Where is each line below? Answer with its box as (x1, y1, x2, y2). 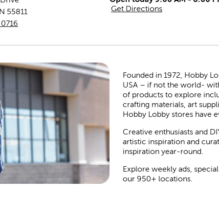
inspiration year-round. (122, 147, 203, 155)
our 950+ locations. (122, 175, 193, 183)
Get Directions (111, 4, 162, 13)
